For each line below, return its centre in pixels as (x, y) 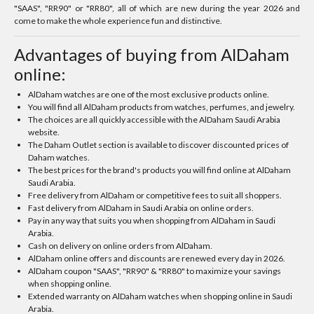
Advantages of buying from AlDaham (152, 54)
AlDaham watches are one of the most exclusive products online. (149, 94)
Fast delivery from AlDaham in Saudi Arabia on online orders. (141, 208)
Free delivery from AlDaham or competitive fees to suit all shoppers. (155, 195)
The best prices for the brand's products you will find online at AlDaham (160, 170)
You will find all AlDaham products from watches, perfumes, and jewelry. (162, 107)
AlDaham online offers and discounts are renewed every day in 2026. (157, 258)
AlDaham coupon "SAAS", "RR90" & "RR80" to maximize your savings (155, 271)
